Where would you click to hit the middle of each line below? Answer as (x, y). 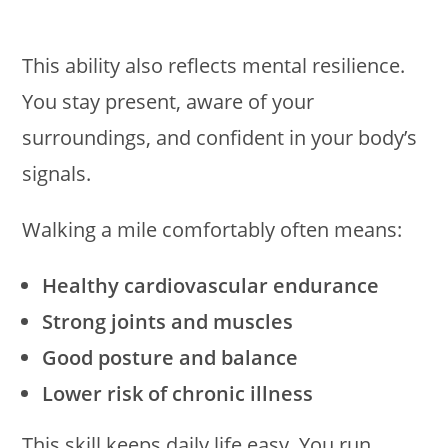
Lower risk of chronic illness (178, 394)
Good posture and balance (170, 358)
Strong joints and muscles (168, 322)
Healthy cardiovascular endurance (211, 286)
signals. (57, 174)
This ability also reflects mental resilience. (214, 66)
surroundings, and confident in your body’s (220, 138)
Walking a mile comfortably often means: (212, 230)
